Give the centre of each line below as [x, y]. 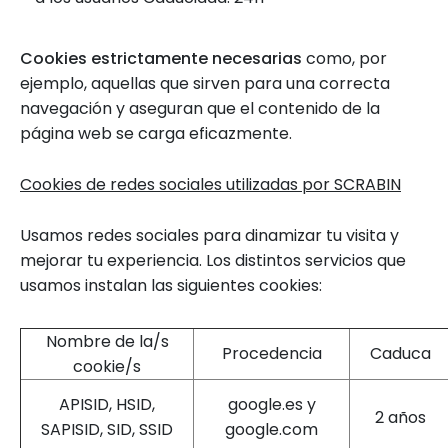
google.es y [271, 404]
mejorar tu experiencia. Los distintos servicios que [213, 260]
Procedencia [271, 353]
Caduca [400, 353]
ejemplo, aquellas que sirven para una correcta [205, 83]
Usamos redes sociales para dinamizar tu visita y [209, 235]
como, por [344, 58]
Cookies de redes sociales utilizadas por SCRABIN [210, 184]
